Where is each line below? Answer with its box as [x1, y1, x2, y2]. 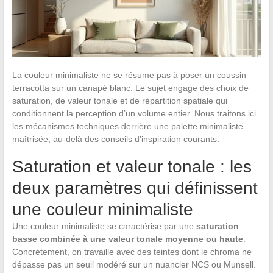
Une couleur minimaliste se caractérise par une [12, 221, 196, 231]
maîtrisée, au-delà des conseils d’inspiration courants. [12, 133, 219, 144]
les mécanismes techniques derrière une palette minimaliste [12, 121, 243, 131]
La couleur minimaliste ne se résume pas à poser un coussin [12, 69, 246, 80]
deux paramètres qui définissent [12, 178, 258, 197]
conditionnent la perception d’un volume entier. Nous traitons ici [12, 108, 256, 118]
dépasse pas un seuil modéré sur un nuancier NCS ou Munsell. [12, 259, 256, 269]
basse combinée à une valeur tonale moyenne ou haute [12, 233, 243, 244]
